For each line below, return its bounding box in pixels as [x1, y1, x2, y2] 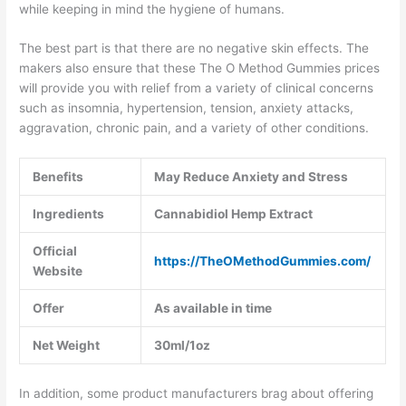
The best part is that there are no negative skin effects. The [19, 41, 370, 56]
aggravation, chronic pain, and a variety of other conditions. [19, 121, 370, 136]
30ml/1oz [153, 338, 210, 353]
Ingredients [32, 207, 104, 222]
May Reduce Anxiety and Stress [153, 169, 348, 185]
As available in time [153, 301, 272, 316]
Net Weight [32, 338, 100, 353]
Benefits [32, 169, 83, 185]
